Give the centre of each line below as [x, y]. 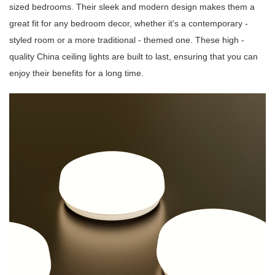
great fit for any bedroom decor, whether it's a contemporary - [129, 24]
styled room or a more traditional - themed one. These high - [127, 40]
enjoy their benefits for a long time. [76, 73]
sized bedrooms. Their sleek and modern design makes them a [132, 7]
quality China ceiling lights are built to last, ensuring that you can [134, 57]
